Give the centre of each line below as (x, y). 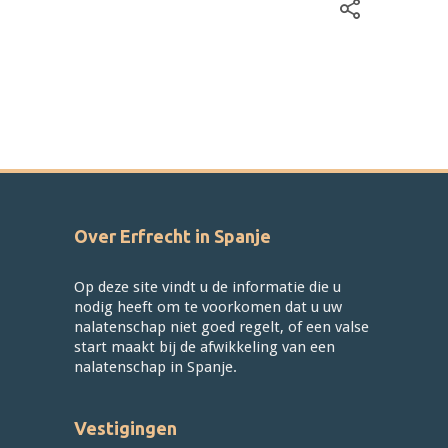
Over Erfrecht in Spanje (172, 236)
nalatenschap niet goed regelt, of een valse (221, 327)
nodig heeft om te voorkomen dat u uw (208, 307)
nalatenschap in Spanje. (155, 367)
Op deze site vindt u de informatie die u (207, 287)
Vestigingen (125, 428)
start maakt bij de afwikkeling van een (204, 347)
